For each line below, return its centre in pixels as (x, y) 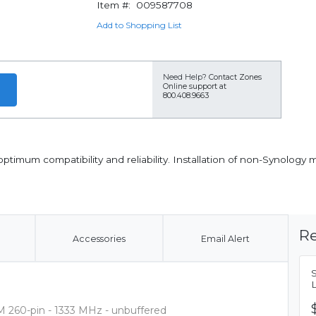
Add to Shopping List (139, 25)
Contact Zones (235, 77)
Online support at (195, 86)
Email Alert (225, 239)
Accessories (99, 239)
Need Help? (185, 77)
